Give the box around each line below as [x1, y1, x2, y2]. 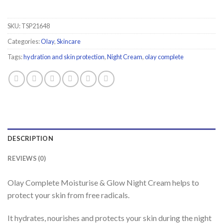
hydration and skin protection [23, 52, 105, 61]
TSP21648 [21, 21, 50, 30]
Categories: [7, 37, 41, 45]
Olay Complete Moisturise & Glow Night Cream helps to [7, 177, 199, 187]
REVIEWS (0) [7, 154, 46, 162]
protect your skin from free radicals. [7, 190, 129, 200]
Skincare [57, 37, 81, 45]
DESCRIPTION [7, 134, 53, 142]
